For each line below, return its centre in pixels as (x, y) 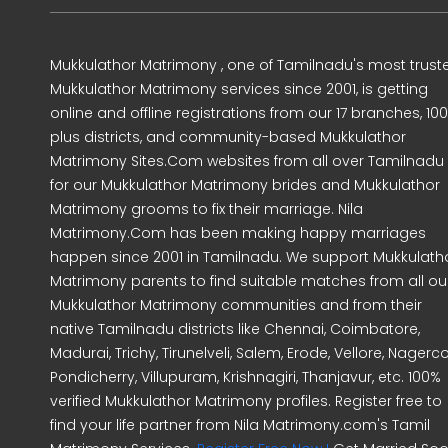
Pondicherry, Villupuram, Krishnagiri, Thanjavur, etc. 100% (245, 377)
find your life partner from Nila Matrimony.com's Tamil (240, 425)
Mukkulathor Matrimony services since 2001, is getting (239, 89)
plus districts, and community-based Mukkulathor (228, 137)
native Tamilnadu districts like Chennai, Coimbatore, (235, 329)
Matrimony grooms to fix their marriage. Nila (206, 209)
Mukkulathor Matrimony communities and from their (236, 305)
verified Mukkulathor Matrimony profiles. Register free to (246, 401)
